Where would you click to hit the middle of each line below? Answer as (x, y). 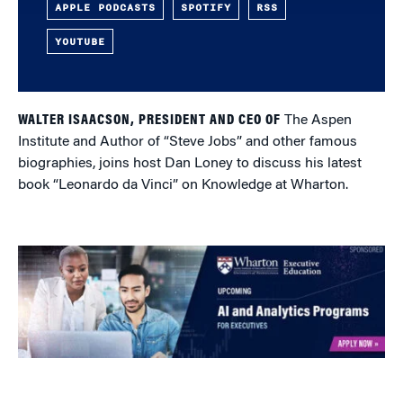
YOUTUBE (80, 41)
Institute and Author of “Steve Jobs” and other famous (188, 142)
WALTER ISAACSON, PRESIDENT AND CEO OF (149, 121)
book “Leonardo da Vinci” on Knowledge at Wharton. (183, 185)
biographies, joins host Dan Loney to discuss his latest (190, 164)
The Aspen (316, 121)
